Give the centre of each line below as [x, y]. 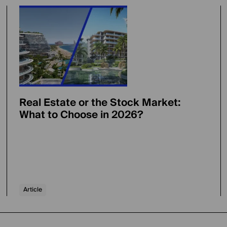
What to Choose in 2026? [82, 115]
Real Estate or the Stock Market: [100, 103]
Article [33, 190]
